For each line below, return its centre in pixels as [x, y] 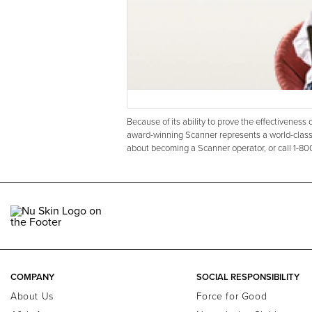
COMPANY [32, 277]
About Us [32, 296]
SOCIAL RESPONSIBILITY [248, 277]
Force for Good [232, 296]
